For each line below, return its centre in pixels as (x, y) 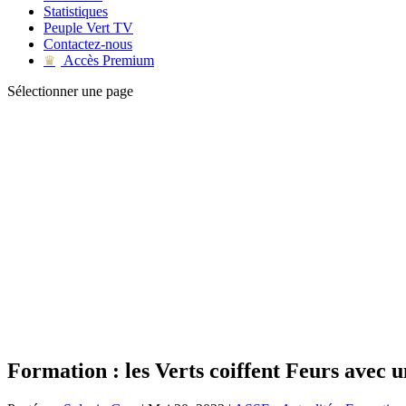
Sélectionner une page (70, 91)
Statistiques (76, 11)
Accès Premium (107, 60)
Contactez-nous (88, 44)
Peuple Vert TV (88, 28)
